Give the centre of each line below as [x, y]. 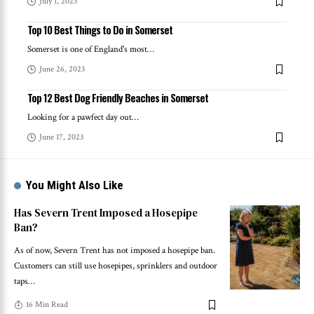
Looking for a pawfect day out [80, 118]
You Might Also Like [75, 185]
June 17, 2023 [61, 137]
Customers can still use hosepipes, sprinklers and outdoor [116, 266]
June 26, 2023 [62, 69]
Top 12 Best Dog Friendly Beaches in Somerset [118, 98]
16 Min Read [47, 305]
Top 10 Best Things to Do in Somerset [100, 30]
